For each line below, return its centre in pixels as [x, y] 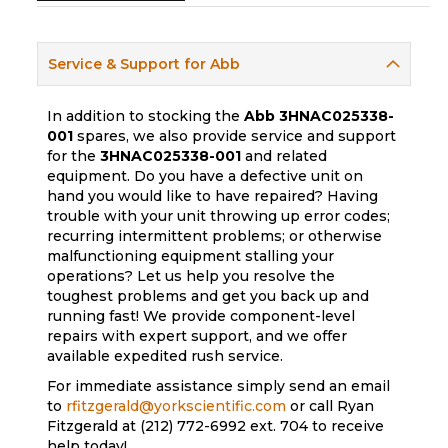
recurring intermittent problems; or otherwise [215, 236]
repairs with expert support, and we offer [197, 336]
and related [284, 156]
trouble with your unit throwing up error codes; [219, 216]
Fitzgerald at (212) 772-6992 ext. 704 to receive [216, 426]
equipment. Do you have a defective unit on [205, 176]
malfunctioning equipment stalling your [191, 256]
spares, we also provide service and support [235, 136]
